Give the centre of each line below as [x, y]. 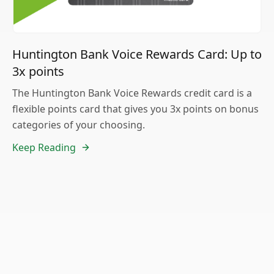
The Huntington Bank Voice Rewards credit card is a [132, 93]
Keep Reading [44, 147]
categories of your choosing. [79, 124]
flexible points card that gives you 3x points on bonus [135, 109]
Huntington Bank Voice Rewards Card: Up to [137, 54]
